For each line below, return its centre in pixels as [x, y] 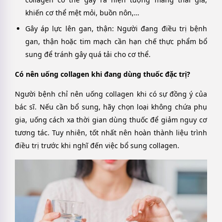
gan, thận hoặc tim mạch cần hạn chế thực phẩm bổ [116, 41]
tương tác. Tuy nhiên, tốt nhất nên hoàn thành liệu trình [111, 133]
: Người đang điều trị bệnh [160, 28]
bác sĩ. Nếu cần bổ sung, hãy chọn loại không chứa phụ [111, 107]
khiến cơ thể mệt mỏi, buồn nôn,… [82, 12]
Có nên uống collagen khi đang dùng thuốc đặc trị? [103, 74]
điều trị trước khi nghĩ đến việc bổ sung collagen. [97, 146]
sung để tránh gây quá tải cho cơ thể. [88, 54]
